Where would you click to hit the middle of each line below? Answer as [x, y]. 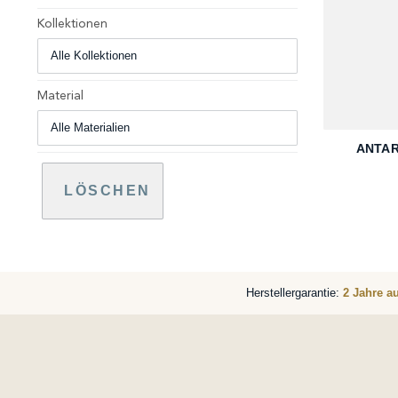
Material [60, 96]
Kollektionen [72, 24]
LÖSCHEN [107, 191]
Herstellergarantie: [294, 293]
